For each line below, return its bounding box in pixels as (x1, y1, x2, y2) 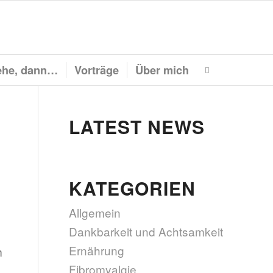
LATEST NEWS (69, 113, 205, 140)
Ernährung (69, 242, 125, 258)
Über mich (135, 62, 189, 78)
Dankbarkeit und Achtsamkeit (69, 223, 224, 239)
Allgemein (69, 204, 121, 221)
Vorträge (74, 62, 119, 78)
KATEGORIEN (69, 175, 196, 201)
